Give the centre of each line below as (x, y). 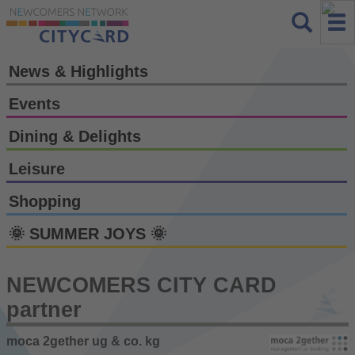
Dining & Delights (75, 136)
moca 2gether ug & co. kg (83, 341)
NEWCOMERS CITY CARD (141, 285)
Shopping (45, 201)
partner (44, 309)
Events (34, 103)
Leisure (37, 168)
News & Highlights (78, 71)
